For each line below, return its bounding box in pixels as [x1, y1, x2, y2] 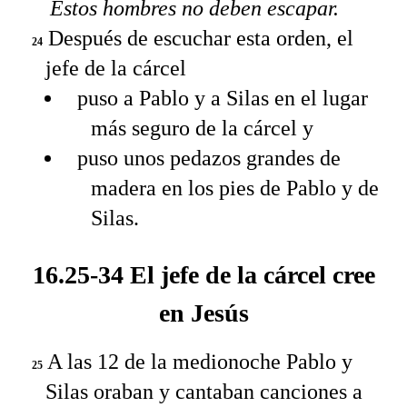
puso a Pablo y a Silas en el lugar [77, 86, 368, 111]
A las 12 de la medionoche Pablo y [43, 350, 352, 374]
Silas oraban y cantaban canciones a [45, 380, 362, 404]
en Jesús [158, 298, 249, 327]
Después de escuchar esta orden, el [43, 26, 353, 51]
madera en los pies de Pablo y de [91, 176, 379, 201]
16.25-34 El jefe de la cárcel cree [32, 260, 375, 289]
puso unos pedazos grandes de [77, 146, 341, 171]
